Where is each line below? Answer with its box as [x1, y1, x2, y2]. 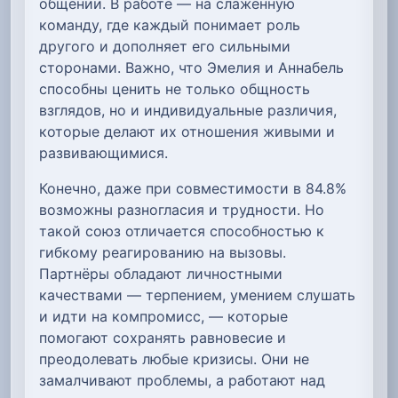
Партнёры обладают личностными [39, 265, 283, 283]
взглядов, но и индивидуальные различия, [39, 101, 337, 120]
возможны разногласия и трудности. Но [39, 201, 324, 219]
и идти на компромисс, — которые [39, 307, 288, 326]
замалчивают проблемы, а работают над [39, 371, 325, 390]
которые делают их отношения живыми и [39, 123, 335, 141]
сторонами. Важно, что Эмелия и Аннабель [39, 59, 344, 77]
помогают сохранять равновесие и [39, 329, 286, 347]
